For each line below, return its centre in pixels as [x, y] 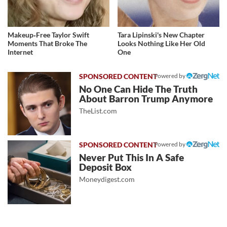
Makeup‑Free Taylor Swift [48, 35]
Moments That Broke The [47, 44]
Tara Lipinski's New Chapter [161, 35]
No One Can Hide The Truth [139, 89]
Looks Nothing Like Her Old [162, 44]
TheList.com [98, 111]
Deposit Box [106, 167]
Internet [20, 52]
